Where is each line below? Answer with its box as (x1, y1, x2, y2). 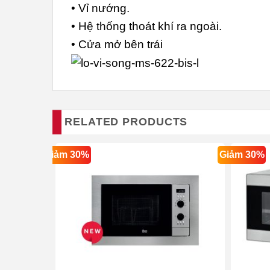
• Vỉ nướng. (71, 2, 130, 15)
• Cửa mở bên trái (71, 38, 163, 51)
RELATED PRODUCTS (64, 116, 188, 128)
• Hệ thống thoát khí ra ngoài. (71, 20, 222, 33)
